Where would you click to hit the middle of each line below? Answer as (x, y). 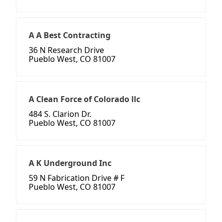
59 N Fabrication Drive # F (77, 178)
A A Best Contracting (70, 35)
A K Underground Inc (70, 163)
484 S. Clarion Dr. (60, 114)
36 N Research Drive (66, 50)
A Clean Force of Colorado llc (84, 99)
